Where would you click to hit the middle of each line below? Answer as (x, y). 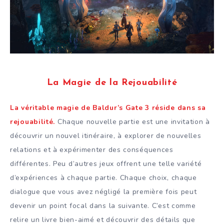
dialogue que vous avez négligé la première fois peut (103, 191)
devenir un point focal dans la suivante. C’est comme (103, 205)
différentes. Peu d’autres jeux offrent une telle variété (106, 163)
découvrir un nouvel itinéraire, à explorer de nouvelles (106, 135)
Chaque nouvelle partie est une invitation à (132, 121)
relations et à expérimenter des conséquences (92, 149)
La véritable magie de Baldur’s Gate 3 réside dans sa (108, 107)
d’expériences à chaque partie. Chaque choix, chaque (103, 177)
